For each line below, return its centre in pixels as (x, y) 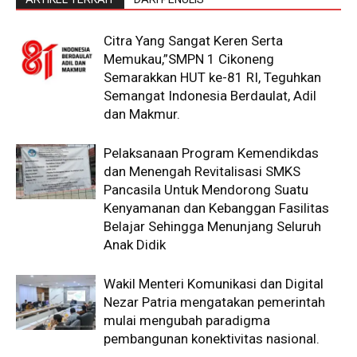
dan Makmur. (142, 114)
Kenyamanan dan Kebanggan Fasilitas (216, 208)
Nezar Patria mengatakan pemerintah (214, 302)
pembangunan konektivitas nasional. (212, 338)
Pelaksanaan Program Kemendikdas (211, 153)
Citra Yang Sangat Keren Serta (193, 40)
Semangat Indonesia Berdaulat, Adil (210, 95)
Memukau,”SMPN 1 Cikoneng (189, 59)
